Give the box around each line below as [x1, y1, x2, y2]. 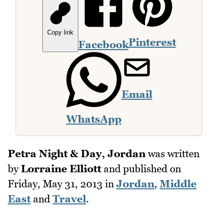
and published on [101, 163, 181, 175]
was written [145, 147, 200, 160]
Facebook [78, 38, 128, 51]
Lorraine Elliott [21, 163, 101, 175]
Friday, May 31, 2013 [8, 178, 103, 190]
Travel [53, 193, 86, 205]
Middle [160, 178, 197, 190]
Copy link [47, 29, 73, 36]
